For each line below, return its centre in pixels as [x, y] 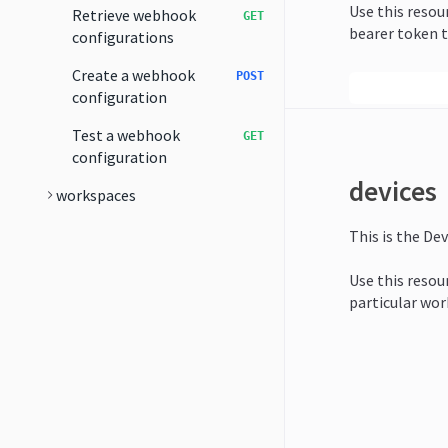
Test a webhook [126, 135]
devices [393, 191]
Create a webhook [133, 75]
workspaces [96, 195]
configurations [123, 37]
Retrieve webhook [134, 15]
